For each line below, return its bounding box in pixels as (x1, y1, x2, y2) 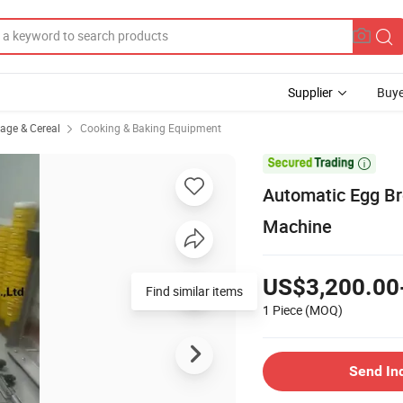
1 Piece (263, 300, 302, 318)
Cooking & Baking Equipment (80, 121, 221, 135)
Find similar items (146, 282, 243, 300)
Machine (263, 213, 332, 238)
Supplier (288, 84, 333, 101)
